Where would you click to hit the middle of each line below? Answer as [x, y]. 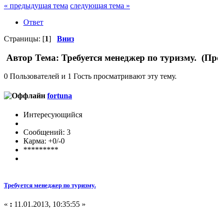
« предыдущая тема [36, 5]
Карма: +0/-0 [44, 141]
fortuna [60, 95]
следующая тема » [100, 5]
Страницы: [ [24, 38]
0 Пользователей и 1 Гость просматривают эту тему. [90, 76]
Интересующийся [53, 114]
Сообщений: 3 [47, 132]
